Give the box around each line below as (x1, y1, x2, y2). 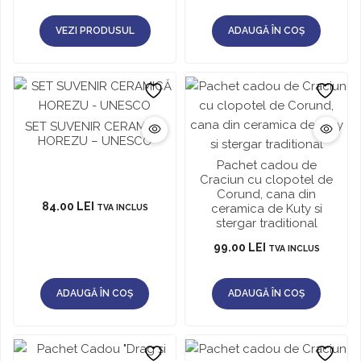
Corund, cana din (217, 187, 316, 201)
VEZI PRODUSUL (55, 25, 135, 36)
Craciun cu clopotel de (200, 172, 333, 187)
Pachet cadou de (216, 158, 317, 172)
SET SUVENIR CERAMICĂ (24, 119, 165, 134)
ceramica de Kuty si (210, 201, 322, 216)
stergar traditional (215, 216, 317, 230)
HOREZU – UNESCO (37, 134, 152, 148)
